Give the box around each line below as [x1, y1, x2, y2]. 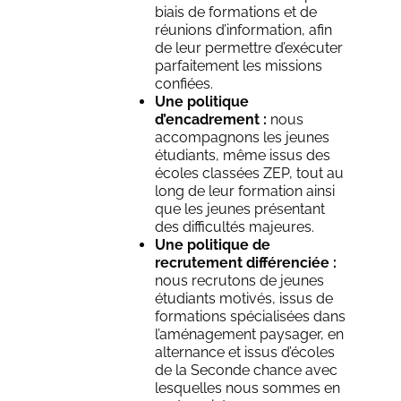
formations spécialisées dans [155, 308, 346, 326]
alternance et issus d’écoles [155, 344, 336, 362]
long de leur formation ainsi [155, 183, 336, 200]
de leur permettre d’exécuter [155, 39, 344, 57]
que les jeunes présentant [155, 200, 326, 218]
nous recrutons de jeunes [155, 272, 325, 290]
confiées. [155, 75, 214, 93]
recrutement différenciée [155, 254, 330, 272]
